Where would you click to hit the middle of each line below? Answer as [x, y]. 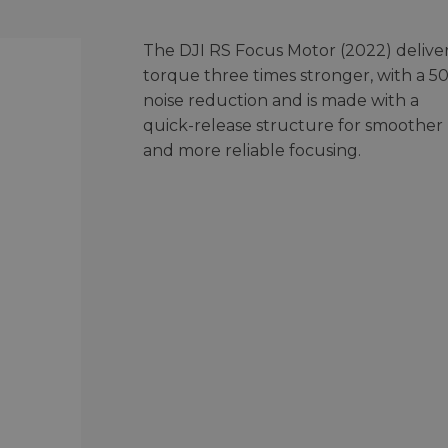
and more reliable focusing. [251, 150]
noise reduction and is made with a [280, 100]
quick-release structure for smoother [292, 125]
